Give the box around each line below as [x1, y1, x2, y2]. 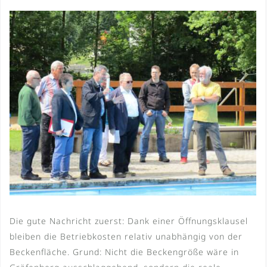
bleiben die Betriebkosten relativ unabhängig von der [10, 231, 243, 243]
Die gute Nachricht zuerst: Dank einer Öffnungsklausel [10, 215, 248, 227]
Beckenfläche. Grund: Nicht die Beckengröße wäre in [10, 246, 239, 258]
